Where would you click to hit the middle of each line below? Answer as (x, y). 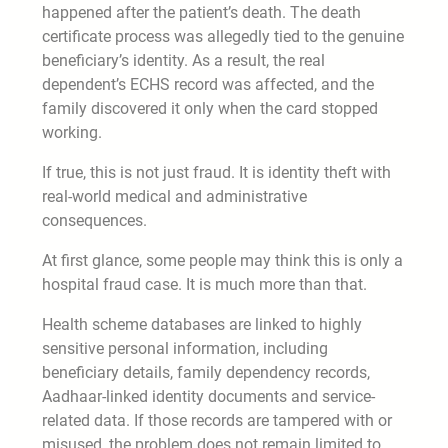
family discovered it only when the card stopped (210, 108)
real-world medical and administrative (174, 196)
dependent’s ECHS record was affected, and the (208, 84)
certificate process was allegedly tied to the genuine (223, 36)
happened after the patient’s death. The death (201, 12)
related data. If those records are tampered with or (217, 420)
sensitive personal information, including (185, 348)
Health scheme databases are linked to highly (202, 324)
